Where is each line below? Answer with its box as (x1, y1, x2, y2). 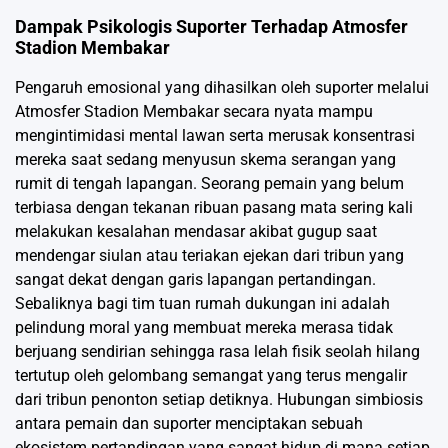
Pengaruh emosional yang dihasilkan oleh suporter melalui (15, 78, 429, 98)
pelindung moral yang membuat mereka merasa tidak (15, 318, 393, 338)
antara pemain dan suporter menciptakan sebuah (15, 414, 363, 434)
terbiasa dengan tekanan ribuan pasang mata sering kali (15, 198, 413, 218)
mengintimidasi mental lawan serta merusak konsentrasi (15, 126, 415, 146)
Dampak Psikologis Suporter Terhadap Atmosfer (15, 16, 408, 38)
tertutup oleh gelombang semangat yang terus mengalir (15, 366, 407, 386)
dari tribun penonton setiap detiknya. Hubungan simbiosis (15, 390, 423, 410)
